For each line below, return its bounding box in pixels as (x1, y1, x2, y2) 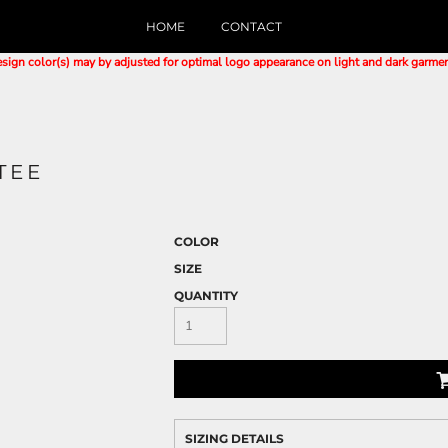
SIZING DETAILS (185, 431, 284, 446)
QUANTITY (174, 288, 238, 303)
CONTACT (221, 18, 282, 34)
